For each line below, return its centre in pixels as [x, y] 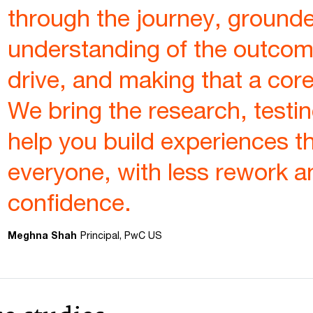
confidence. [69, 202]
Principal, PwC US [121, 235]
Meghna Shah [42, 235]
